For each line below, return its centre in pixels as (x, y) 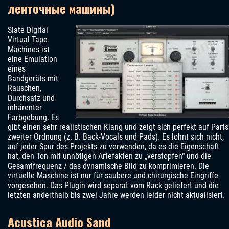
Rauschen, (25, 88)
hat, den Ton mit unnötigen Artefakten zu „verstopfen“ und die (109, 156)
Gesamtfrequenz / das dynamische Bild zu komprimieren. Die (108, 166)
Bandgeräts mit (33, 79)
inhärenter (25, 108)
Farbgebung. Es (33, 118)
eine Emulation (32, 59)
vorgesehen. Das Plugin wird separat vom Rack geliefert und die (113, 186)
